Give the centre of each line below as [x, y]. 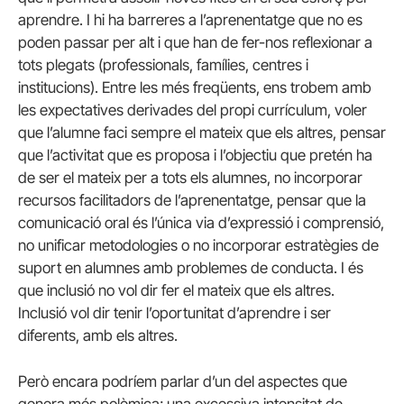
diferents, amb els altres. [98, 336]
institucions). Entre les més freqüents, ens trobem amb [195, 88]
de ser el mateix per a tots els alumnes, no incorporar [190, 178]
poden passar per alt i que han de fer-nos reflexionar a [195, 43]
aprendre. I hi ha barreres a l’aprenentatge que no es [190, 20]
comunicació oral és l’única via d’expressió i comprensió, [201, 223]
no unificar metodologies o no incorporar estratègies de [198, 246]
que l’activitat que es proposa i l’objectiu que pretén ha [195, 156]
